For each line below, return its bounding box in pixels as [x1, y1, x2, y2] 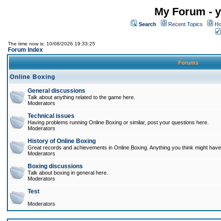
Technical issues [28, 112, 74, 119]
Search [139, 21, 156, 27]
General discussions [28, 87, 85, 94]
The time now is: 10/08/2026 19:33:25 [8, 41, 95, 46]
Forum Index [8, 46, 43, 53]
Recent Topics [168, 21, 203, 27]
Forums [177, 60, 200, 66]
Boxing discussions [28, 163, 83, 170]
